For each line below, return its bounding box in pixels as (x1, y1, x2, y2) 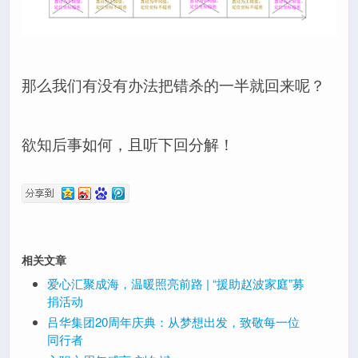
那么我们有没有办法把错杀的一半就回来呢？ (22, 77, 325, 94)
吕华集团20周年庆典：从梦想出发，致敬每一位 (46, 313, 300, 331)
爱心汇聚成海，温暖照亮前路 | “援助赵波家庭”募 (46, 275, 304, 292)
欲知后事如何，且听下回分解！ (22, 137, 234, 153)
